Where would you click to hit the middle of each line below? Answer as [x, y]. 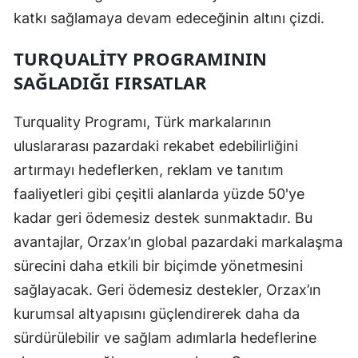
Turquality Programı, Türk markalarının [143, 121]
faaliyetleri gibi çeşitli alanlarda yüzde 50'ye [159, 193]
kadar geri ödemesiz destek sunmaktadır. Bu [163, 217]
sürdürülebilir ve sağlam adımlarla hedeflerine [165, 337]
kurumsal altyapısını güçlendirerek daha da [157, 313]
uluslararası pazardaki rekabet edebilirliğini [156, 145]
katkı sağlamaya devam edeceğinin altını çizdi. [169, 18]
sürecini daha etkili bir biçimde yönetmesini [158, 265]
